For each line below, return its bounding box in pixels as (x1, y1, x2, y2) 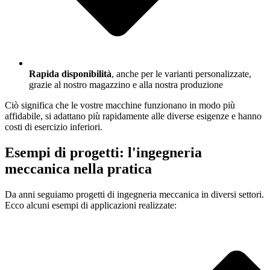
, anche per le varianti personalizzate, (111, 69, 251, 80)
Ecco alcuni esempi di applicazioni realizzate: (5, 200, 177, 211)
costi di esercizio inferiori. (5, 122, 102, 133)
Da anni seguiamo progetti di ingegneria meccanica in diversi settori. (5, 189, 264, 200)
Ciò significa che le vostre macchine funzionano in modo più (5, 100, 235, 111)
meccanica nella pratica (5, 161, 152, 177)
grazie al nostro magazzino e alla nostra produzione (29, 80, 223, 90)
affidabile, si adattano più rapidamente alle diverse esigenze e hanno (5, 111, 262, 122)
